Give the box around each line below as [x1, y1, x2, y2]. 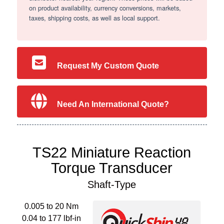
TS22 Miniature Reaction [32, 144, 191, 160]
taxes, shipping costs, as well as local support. [28, 12, 160, 22]
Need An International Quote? [56, 100, 169, 109]
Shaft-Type [87, 178, 136, 190]
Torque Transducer [51, 159, 173, 176]
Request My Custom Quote [56, 61, 159, 70]
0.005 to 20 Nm [24, 201, 79, 210]
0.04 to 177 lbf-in [22, 213, 81, 222]
